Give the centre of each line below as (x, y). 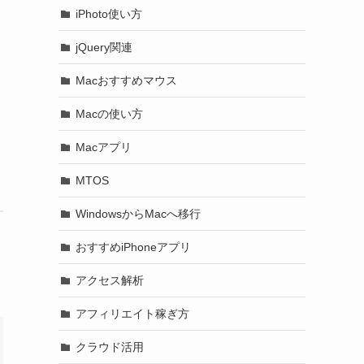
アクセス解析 (110, 280)
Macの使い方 (109, 113)
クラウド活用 (110, 347)
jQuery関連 (104, 47)
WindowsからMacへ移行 (138, 213)
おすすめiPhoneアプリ (133, 247)
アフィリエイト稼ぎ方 (132, 313)
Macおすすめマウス (126, 80)
